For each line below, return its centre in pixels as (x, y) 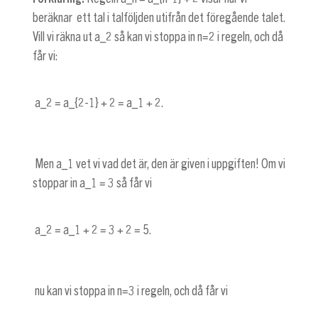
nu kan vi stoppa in (75, 291)
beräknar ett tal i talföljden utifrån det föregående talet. (159, 17)
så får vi (134, 183)
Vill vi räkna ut (64, 37)
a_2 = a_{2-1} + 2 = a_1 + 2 (98, 103)
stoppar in (56, 183)
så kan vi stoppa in (155, 37)
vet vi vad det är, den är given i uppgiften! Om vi (180, 164)
